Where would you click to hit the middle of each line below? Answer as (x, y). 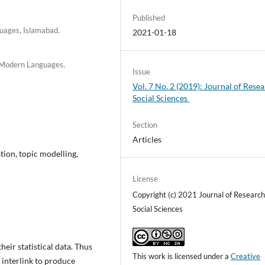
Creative (246, 256)
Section (145, 125)
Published (149, 17)
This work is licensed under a (182, 256)
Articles (147, 139)
